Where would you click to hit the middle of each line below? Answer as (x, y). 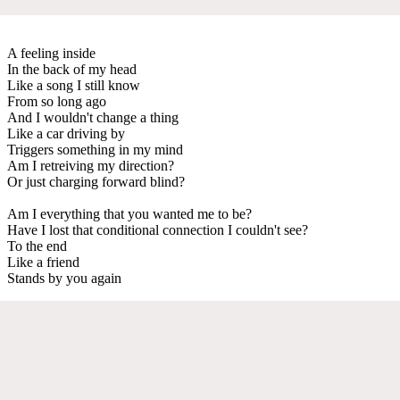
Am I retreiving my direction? (91, 165)
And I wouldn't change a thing (93, 117)
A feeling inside (51, 53)
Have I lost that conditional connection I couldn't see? (158, 229)
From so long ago (57, 101)
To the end (37, 246)
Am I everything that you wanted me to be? (129, 213)
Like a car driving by (66, 133)
